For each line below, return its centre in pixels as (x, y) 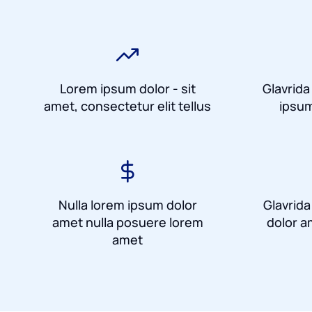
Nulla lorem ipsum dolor (127, 204)
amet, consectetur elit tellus (127, 106)
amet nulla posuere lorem (127, 222)
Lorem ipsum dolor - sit (127, 88)
